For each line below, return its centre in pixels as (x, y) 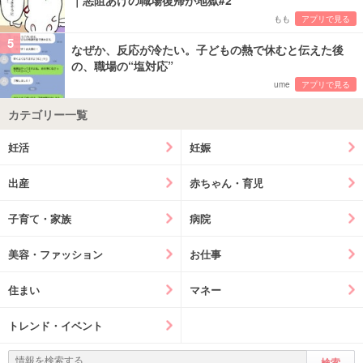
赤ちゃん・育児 (226, 183)
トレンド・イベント (56, 326)
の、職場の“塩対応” (122, 66)
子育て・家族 (40, 219)
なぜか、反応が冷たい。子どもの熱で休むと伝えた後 (207, 50)
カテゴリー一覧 (48, 115)
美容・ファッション (56, 254)
